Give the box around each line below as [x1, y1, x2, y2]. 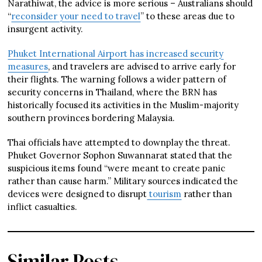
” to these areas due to [140, 10, 235, 22]
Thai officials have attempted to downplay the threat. [8, 136, 231, 148]
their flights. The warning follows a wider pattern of [8, 73, 227, 85]
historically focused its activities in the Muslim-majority [8, 99, 239, 111]
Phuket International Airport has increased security [8, 47, 224, 59]
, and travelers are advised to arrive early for [48, 60, 236, 72]
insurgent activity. [8, 23, 84, 35]
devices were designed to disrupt [8, 188, 147, 199]
